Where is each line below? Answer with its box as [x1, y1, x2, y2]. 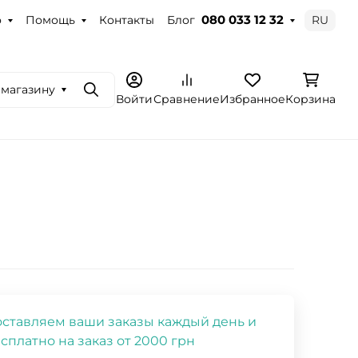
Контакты [98, 12, 154, 27]
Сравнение [153, 91, 220, 106]
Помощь [25, 12, 75, 27]
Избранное [220, 91, 285, 106]
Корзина [285, 91, 336, 106]
